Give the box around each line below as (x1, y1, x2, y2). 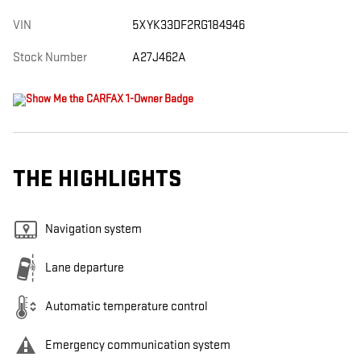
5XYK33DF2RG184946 (131, 18, 245, 34)
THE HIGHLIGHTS (13, 165, 181, 194)
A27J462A (131, 50, 186, 66)
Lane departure (45, 260, 124, 276)
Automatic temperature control (45, 299, 208, 315)
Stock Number (13, 50, 87, 66)
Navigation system (45, 222, 142, 238)
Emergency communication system (45, 338, 230, 354)
